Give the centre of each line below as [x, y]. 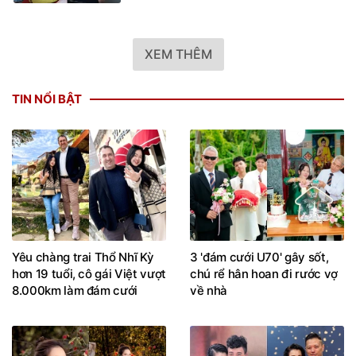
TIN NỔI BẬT [47, 99]
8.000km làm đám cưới [75, 290]
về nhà [209, 290]
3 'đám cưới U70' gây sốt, [259, 257]
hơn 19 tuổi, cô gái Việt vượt [89, 273]
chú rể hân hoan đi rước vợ [264, 273]
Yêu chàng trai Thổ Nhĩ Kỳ [83, 257]
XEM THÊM [178, 54]
